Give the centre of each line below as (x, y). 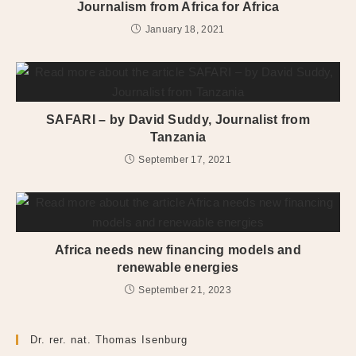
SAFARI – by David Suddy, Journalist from (178, 119)
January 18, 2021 (185, 29)
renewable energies (178, 267)
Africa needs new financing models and (178, 250)
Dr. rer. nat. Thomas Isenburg (109, 339)
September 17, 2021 (185, 159)
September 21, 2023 (185, 290)
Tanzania (178, 137)
